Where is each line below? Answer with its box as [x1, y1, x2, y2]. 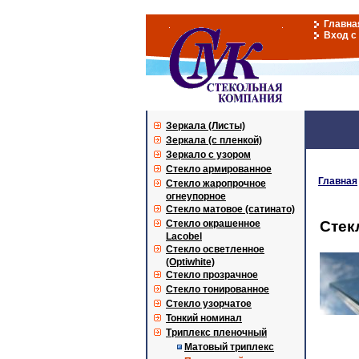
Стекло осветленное [166, 244, 264, 255]
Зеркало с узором [166, 149, 251, 160]
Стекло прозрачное [166, 269, 258, 280]
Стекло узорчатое [166, 298, 252, 309]
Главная [318, 175, 357, 187]
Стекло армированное [166, 163, 272, 175]
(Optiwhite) [166, 256, 215, 268]
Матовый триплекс [184, 341, 274, 353]
